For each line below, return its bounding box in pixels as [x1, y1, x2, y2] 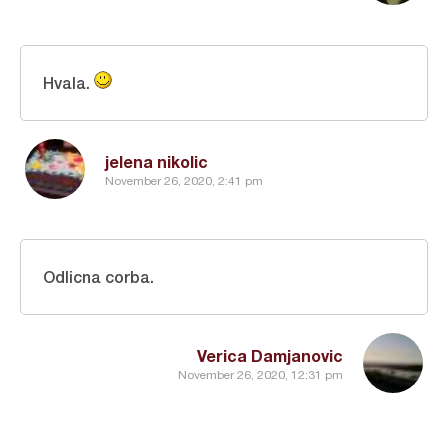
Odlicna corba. [43, 266, 154, 286]
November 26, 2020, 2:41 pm [105, 174, 263, 189]
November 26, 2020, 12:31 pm [178, 368, 343, 383]
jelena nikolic [105, 151, 208, 171]
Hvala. [43, 72, 94, 92]
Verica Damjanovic [197, 345, 343, 365]
